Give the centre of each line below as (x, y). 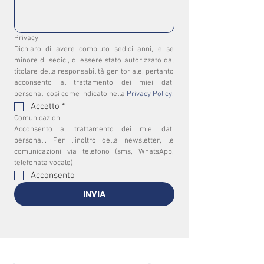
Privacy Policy (149, 94)
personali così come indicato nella (70, 94)
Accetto (45, 107)
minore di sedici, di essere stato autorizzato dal (94, 61)
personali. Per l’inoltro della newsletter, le (94, 141)
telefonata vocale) (44, 163)
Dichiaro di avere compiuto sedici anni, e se (94, 49)
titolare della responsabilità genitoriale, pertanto (94, 72)
